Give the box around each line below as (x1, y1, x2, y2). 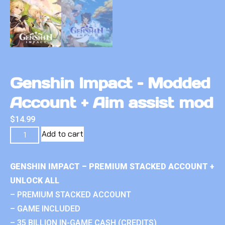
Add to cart (42, 129, 84, 140)
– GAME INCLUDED (10, 204, 80, 214)
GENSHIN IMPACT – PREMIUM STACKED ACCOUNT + (10, 162, 214, 172)
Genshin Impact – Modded (10, 73, 210, 93)
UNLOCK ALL (10, 176, 59, 186)
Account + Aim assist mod (10, 93, 213, 113)
